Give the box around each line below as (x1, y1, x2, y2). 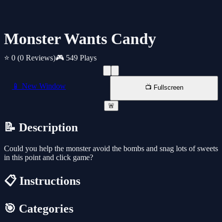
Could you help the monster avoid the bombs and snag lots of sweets (4, 144, 218, 153)
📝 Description (4, 121, 78, 134)
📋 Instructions (4, 174, 80, 188)
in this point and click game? (4, 153, 93, 162)
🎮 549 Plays (55, 54, 97, 62)
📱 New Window (12, 82, 66, 91)
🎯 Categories (4, 202, 73, 216)
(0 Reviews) (17, 54, 55, 62)
